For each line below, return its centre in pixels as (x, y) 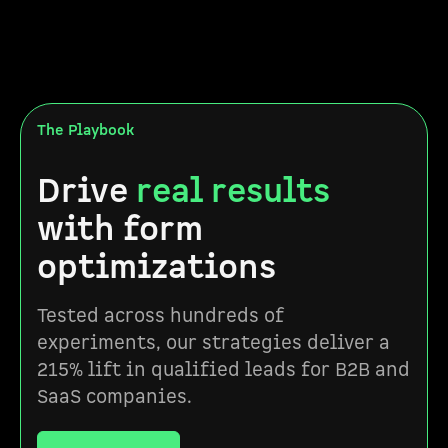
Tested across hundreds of (160, 316)
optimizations (156, 267)
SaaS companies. (114, 397)
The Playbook (85, 130)
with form (120, 229)
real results (233, 191)
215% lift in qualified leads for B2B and (223, 370)
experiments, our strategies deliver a (213, 343)
